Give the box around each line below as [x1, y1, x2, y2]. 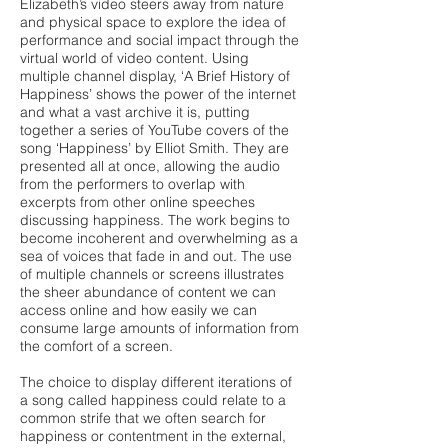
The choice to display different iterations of [20, 373, 292, 391]
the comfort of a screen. [20, 337, 173, 355]
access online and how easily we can [20, 301, 257, 319]
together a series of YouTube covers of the [20, 121, 289, 139]
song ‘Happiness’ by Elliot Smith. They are [20, 139, 289, 157]
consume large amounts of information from [20, 319, 299, 337]
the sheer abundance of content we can [20, 283, 276, 301]
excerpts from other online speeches [20, 193, 255, 211]
